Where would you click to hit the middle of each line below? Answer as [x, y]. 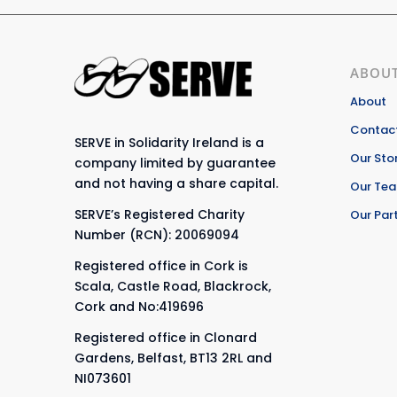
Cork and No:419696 [139, 306]
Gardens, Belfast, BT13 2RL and [173, 358]
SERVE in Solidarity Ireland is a [169, 142]
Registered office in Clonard [165, 337]
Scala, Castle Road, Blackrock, [172, 286]
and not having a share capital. [176, 183]
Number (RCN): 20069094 [156, 234]
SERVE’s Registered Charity [159, 214]
